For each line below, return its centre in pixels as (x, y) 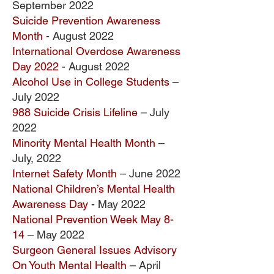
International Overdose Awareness (96, 51)
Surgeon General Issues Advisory (94, 250)
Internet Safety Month (65, 173)
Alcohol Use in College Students (91, 82)
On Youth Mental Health (69, 265)
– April (144, 265)
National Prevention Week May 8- (93, 219)
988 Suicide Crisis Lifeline (75, 112)
